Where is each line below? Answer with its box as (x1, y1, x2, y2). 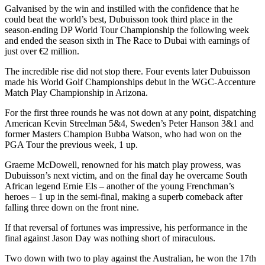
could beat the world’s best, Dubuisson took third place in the (5, 14, 232, 24)
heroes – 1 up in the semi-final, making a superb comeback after (5, 191, 243, 202)
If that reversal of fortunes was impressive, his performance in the (5, 222, 247, 232)
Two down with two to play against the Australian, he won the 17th (5, 253, 256, 263)
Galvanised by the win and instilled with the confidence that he (5, 3, 239, 14)
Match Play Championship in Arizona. (5, 87, 148, 98)
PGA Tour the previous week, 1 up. (5, 139, 138, 150)
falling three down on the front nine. (5, 202, 139, 212)
